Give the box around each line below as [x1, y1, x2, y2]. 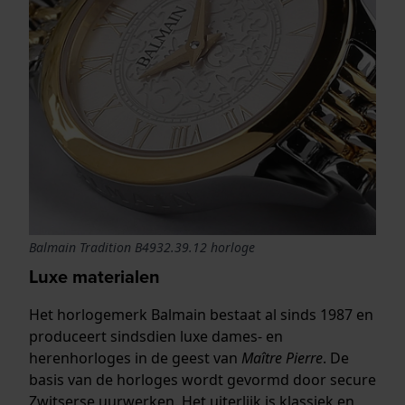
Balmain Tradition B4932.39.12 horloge [29, 238, 255, 256]
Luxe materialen [29, 262, 165, 290]
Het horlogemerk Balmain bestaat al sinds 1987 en [29, 304, 373, 325]
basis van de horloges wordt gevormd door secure [29, 369, 376, 390]
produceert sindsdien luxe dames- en [29, 325, 283, 346]
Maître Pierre [241, 347, 323, 368]
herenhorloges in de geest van [29, 347, 241, 368]
